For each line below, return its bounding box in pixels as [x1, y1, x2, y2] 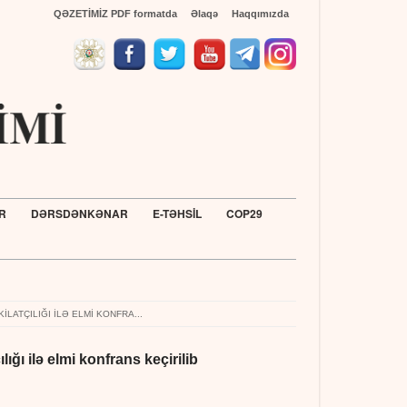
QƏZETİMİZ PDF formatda [54, 8, 177, 19]
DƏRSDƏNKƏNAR [30, 205, 128, 222]
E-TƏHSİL [152, 205, 202, 222]
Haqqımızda [232, 8, 289, 19]
